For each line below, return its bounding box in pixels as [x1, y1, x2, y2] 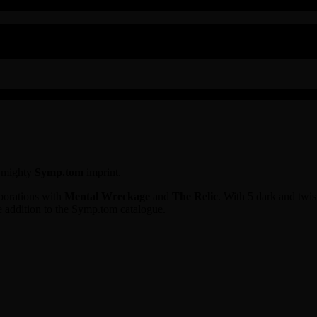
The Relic [172, 190, 218, 202]
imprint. [83, 166, 121, 178]
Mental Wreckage [64, 190, 150, 202]
